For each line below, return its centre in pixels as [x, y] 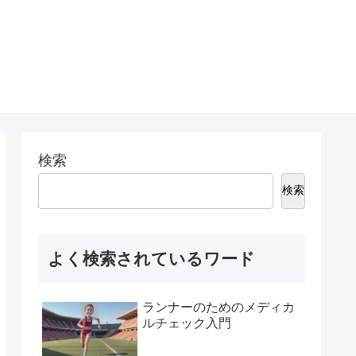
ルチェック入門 [187, 323]
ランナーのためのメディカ [219, 308]
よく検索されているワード [151, 259]
